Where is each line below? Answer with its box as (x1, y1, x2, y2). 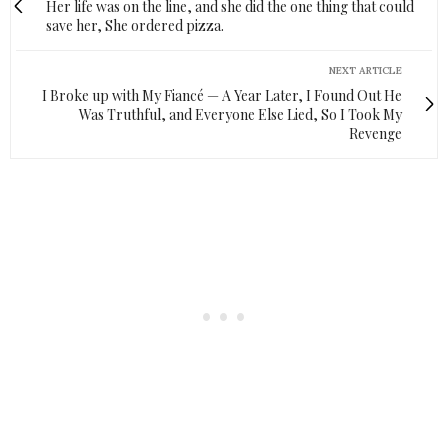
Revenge (349, 123, 402, 143)
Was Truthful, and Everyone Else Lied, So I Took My (79, 104, 402, 124)
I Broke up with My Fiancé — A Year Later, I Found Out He (42, 85, 402, 105)
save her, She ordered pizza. (46, 15, 224, 35)
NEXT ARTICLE (329, 63, 402, 77)
